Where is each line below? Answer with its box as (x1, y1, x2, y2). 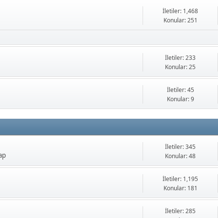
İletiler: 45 (166, 86, 194, 94)
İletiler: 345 (165, 143, 196, 151)
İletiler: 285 (165, 207, 196, 216)
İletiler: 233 (165, 54, 196, 62)
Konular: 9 (166, 95, 194, 104)
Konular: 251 (163, 16, 198, 25)
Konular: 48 (165, 152, 196, 161)
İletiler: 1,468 (163, 7, 198, 16)
